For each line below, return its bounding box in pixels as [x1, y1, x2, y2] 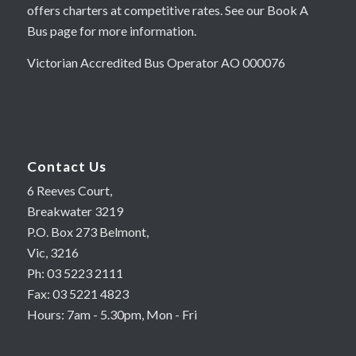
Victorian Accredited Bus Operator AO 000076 [26, 54, 285, 70]
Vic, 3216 [26, 245, 79, 261]
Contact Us [26, 158, 106, 176]
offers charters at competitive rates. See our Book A [26, 2, 308, 18]
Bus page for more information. [26, 23, 196, 39]
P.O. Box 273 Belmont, [26, 224, 149, 240]
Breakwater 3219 [26, 203, 123, 219]
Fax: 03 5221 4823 [26, 286, 129, 302]
